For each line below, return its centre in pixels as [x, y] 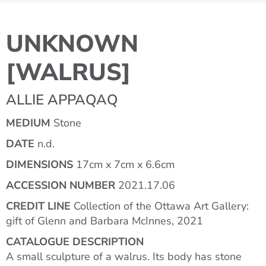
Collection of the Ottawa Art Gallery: [160, 206]
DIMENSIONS [39, 165]
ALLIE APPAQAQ [62, 100]
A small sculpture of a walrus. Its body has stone [124, 257]
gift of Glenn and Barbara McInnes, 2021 [104, 221]
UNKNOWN [72, 44]
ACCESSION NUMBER [61, 186]
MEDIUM [28, 123]
